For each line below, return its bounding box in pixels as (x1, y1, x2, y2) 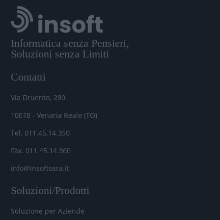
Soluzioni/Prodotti (11, 184, 90, 196)
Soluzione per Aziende (11, 206, 85, 216)
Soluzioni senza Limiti (11, 47, 110, 60)
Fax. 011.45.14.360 (11, 145, 71, 155)
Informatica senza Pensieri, (11, 36, 130, 49)
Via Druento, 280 (11, 92, 66, 102)
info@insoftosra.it (11, 163, 70, 173)
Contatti (11, 70, 46, 83)
